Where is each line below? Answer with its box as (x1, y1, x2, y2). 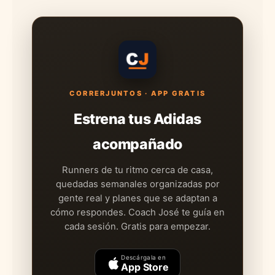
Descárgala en (121, 253, 166, 261)
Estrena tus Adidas (74, 110, 201, 128)
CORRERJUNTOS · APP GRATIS (69, 88, 206, 98)
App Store (121, 260, 169, 273)
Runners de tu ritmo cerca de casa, (62, 164, 213, 176)
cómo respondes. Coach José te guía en (50, 206, 225, 218)
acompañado (93, 135, 182, 153)
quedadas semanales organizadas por (55, 178, 220, 190)
